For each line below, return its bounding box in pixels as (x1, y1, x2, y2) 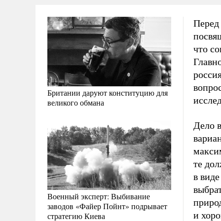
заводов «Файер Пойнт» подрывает (47, 201, 167, 212)
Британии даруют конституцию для (47, 87, 168, 98)
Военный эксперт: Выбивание (47, 191, 150, 202)
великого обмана (47, 97, 104, 108)
